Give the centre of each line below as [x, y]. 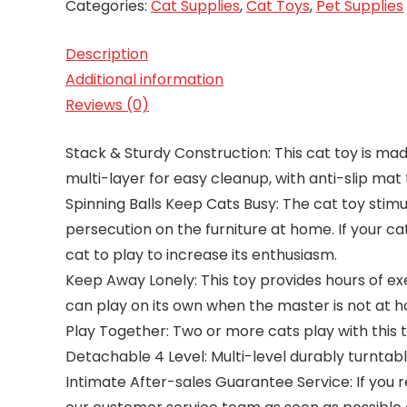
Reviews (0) [107, 105]
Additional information [144, 79]
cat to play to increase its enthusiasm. [201, 255]
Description [107, 54]
